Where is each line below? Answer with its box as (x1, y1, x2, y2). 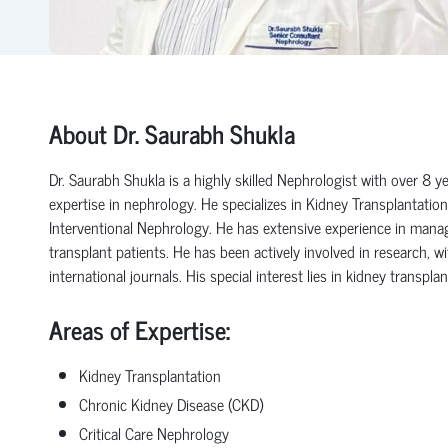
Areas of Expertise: (48, 308, 230, 350)
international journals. (48, 261, 186, 288)
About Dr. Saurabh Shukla (48, 112, 295, 154)
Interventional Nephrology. (48, 213, 216, 240)
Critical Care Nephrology (78, 419, 229, 446)
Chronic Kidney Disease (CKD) (78, 390, 263, 417)
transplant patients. (48, 237, 173, 264)
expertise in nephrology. (48, 189, 201, 216)
